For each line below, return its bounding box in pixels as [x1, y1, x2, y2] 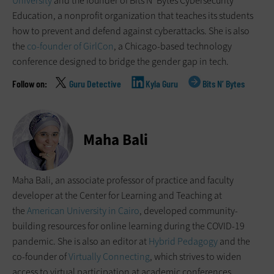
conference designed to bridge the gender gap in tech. [12, 55, 229, 68]
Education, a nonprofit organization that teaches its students [12, 9, 253, 23]
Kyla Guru [146, 78, 178, 90]
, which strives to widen [150, 250, 242, 264]
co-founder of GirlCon [27, 40, 114, 53]
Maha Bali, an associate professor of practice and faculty [12, 174, 234, 187]
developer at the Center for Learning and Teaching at [12, 189, 222, 202]
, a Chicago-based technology [114, 40, 232, 53]
